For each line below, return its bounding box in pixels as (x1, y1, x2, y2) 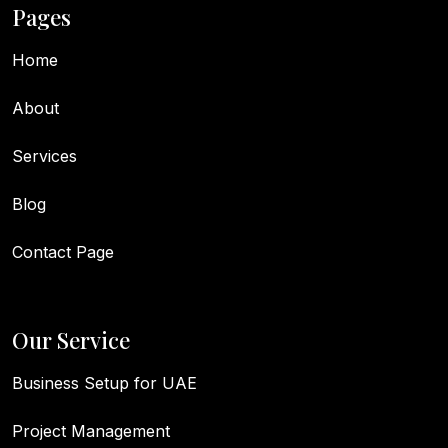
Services (12, 146, 77, 167)
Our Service (12, 325, 130, 356)
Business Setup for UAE (12, 373, 197, 394)
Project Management (12, 421, 170, 442)
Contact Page (12, 242, 114, 263)
